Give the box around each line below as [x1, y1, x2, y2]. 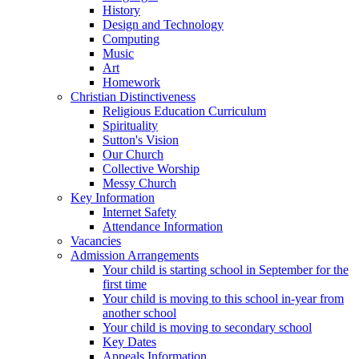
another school [103, 306, 176, 321]
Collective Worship [103, 162, 200, 176]
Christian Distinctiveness [71, 90, 196, 104]
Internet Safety [103, 205, 176, 220]
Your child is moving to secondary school [103, 321, 312, 335]
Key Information [71, 191, 155, 205]
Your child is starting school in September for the [103, 263, 349, 277]
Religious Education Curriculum [103, 104, 266, 119]
